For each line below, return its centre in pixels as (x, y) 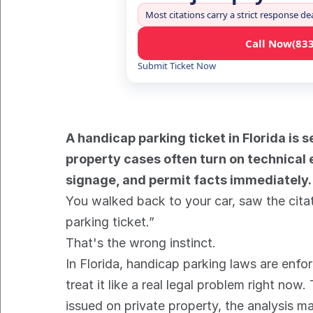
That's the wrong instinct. (141, 243)
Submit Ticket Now (176, 66)
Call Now (269, 43)
